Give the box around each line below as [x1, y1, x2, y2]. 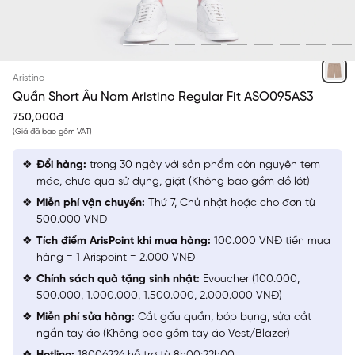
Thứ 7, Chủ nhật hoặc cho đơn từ [145, 197, 315, 209]
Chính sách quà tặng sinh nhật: [36, 273, 200, 285]
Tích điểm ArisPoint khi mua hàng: [36, 235, 211, 247]
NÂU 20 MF [295, 47, 342, 57]
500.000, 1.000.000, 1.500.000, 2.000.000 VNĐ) [36, 290, 282, 302]
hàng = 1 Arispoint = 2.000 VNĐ [36, 252, 195, 264]
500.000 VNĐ [36, 214, 107, 226]
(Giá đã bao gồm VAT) [13, 127, 92, 136]
